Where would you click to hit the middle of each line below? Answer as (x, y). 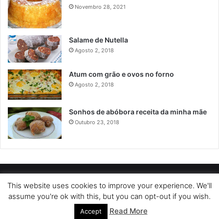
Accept (91, 211)
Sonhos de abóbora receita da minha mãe (138, 111)
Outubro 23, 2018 (97, 122)
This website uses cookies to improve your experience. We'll (109, 185)
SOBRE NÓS (116, 181)
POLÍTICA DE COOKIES (175, 181)
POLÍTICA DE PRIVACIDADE (51, 181)
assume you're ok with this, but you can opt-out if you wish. (109, 196)
